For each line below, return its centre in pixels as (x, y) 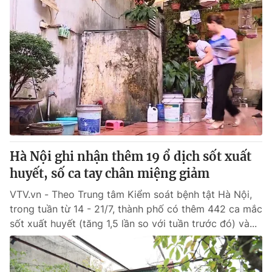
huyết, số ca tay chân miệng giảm (110, 173)
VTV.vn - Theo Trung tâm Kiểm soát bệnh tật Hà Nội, (131, 194)
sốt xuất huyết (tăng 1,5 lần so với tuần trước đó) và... (133, 223)
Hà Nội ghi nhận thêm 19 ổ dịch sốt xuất (131, 156)
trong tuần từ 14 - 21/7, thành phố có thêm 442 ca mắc (136, 209)
